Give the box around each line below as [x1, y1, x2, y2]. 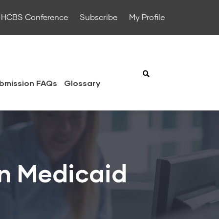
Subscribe [80, 14, 117, 22]
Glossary [64, 78, 100, 88]
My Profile [129, 14, 165, 22]
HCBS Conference [1, 14, 68, 22]
